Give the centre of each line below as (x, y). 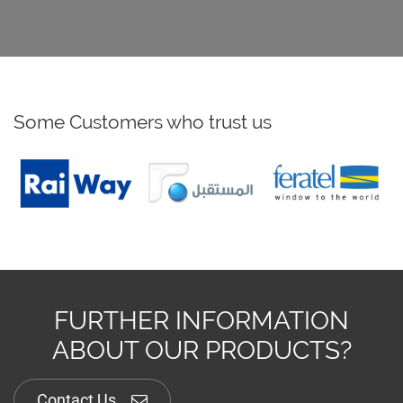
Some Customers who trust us (143, 121)
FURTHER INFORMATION (201, 321)
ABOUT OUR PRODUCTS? (201, 351)
